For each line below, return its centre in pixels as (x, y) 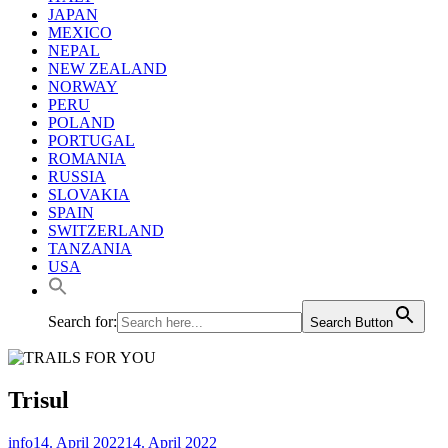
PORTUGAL (91, 140)
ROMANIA (87, 158)
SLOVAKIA (89, 194)
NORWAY (83, 86)
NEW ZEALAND (107, 68)
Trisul (38, 399)
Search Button (351, 322)
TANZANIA (90, 248)
